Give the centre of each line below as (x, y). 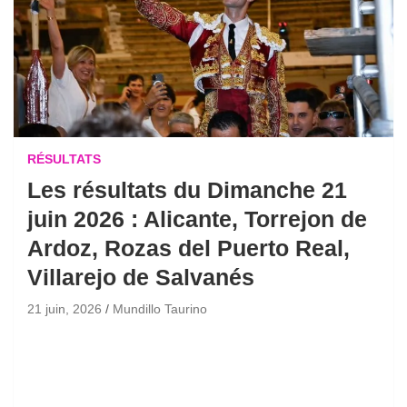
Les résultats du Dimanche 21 (187, 189)
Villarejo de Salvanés (141, 277)
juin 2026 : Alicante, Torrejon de (197, 218)
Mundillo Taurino (160, 308)
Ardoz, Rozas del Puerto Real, (189, 248)
